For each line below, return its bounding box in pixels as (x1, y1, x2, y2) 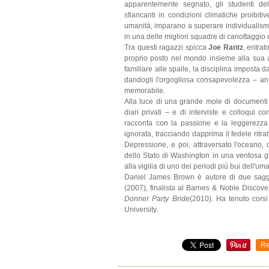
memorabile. (124, 86, 165, 95)
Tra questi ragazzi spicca (124, 43, 208, 52)
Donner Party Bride (124, 194, 190, 203)
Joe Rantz (208, 43, 243, 52)
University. (124, 205, 158, 214)
